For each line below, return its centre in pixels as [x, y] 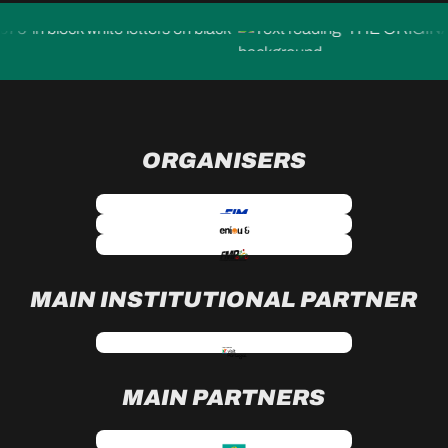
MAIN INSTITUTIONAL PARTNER [224, 299]
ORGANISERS [223, 161]
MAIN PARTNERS [224, 397]
